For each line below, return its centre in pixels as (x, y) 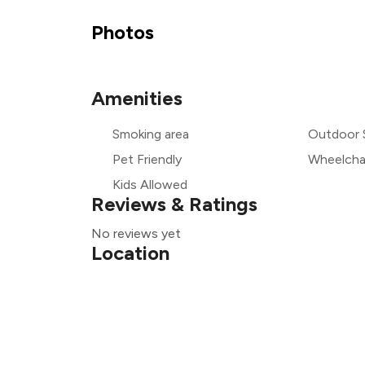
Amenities (137, 98)
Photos (123, 32)
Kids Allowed (150, 185)
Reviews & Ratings (174, 204)
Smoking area (151, 134)
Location (130, 253)
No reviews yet (136, 233)
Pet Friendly (147, 159)
